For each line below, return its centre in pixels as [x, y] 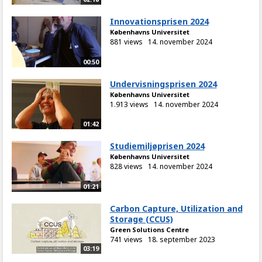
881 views [126, 42]
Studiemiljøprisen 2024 [157, 146]
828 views [126, 167]
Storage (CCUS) [141, 219]
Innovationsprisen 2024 [159, 22]
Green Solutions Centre [149, 229]
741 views [126, 239]
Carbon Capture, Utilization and [176, 208]
